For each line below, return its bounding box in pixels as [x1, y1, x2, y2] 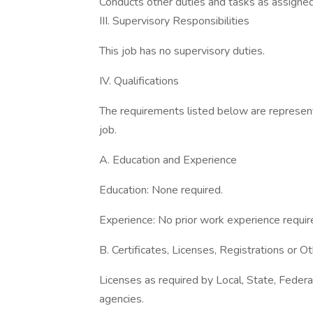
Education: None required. [99, 182, 223, 198]
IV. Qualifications [99, 73, 179, 89]
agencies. [99, 291, 144, 307]
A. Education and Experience [99, 152, 237, 168]
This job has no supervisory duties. [99, 43, 265, 59]
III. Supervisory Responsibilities [99, 13, 249, 29]
